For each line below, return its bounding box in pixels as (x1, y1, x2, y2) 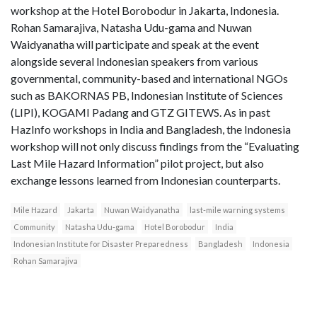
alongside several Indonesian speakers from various (11, 54, 258, 69)
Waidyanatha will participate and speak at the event (11, 38, 259, 52)
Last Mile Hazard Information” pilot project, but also (11, 156, 264, 171)
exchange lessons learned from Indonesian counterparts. (11, 173, 280, 188)
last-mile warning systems (190, 205, 285, 215)
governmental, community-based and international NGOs (11, 71, 288, 86)
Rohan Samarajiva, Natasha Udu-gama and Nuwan (11, 21, 252, 35)
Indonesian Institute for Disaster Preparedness (13, 239, 188, 249)
